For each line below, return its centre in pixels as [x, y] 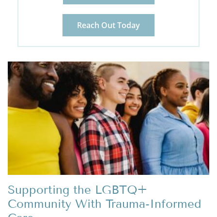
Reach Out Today [108, 25]
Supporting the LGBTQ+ [77, 189]
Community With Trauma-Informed [105, 203]
